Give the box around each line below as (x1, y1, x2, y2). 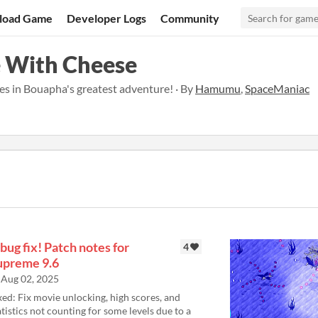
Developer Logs (67, 11, 147, 25)
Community (160, 11, 220, 25)
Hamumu (195, 82, 241, 95)
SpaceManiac (245, 82, 309, 95)
